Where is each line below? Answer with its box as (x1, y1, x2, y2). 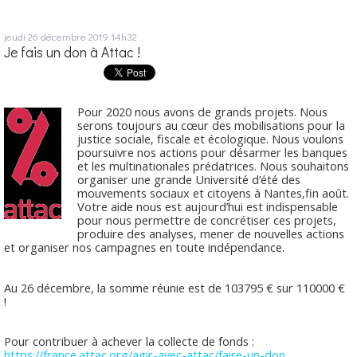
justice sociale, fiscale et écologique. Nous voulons (77, 131, 344, 147)
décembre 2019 (41, 29, 108, 43)
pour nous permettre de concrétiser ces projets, (77, 212, 337, 229)
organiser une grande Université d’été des (77, 171, 301, 188)
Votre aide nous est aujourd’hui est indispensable (77, 198, 339, 215)
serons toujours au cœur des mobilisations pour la (77, 117, 346, 134)
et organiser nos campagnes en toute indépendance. (4, 239, 284, 256)
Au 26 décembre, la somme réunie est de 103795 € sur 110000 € (4, 279, 345, 296)
